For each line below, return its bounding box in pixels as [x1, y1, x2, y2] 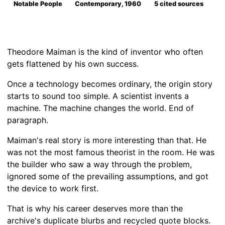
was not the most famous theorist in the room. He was [7, 147, 214, 158]
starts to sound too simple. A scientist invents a [7, 91, 189, 101]
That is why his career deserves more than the [7, 203, 183, 214]
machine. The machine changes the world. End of [7, 103, 194, 114]
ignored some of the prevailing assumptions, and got [7, 171, 208, 182]
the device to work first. [7, 183, 98, 194]
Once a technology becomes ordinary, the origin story [7, 79, 212, 89]
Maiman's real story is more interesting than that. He [7, 135, 206, 146]
